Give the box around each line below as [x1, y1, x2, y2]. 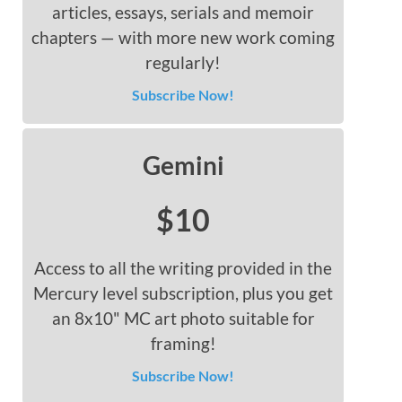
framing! [150, 333, 216, 354]
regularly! [145, 52, 222, 74]
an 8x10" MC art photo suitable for [51, 308, 315, 329]
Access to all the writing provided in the [34, 258, 333, 279]
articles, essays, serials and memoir [52, 2, 315, 23]
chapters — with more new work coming [31, 27, 336, 48]
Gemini [142, 150, 224, 181]
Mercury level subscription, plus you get [33, 283, 334, 304]
